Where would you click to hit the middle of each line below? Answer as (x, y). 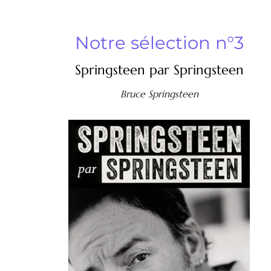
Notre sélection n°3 (159, 42)
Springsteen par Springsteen (159, 70)
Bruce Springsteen (159, 93)
